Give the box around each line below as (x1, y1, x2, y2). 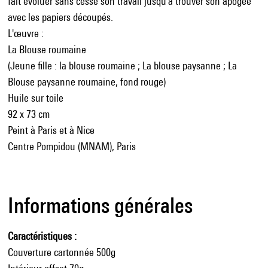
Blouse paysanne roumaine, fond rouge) (8, 75, 166, 88)
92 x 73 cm (8, 107, 50, 120)
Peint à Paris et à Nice (8, 123, 95, 136)
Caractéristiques (8, 229, 72, 242)
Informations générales (8, 192, 193, 218)
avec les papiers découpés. (8, 10, 113, 23)
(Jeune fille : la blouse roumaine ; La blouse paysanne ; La (8, 59, 237, 72)
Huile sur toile (8, 91, 63, 104)
